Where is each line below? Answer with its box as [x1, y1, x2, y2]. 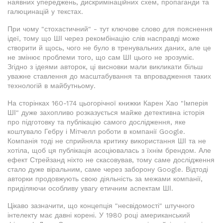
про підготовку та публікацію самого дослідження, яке [7, 118, 186, 126]
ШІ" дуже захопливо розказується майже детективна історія [7, 109, 205, 117]
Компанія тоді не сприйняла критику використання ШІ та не [7, 137, 206, 145]
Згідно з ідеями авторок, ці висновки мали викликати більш [7, 63, 203, 71]
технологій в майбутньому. [7, 82, 96, 90]
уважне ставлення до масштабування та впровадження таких [7, 72, 211, 81]
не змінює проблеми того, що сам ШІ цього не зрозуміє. [7, 53, 194, 62]
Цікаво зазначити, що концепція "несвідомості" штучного [7, 202, 195, 210]
